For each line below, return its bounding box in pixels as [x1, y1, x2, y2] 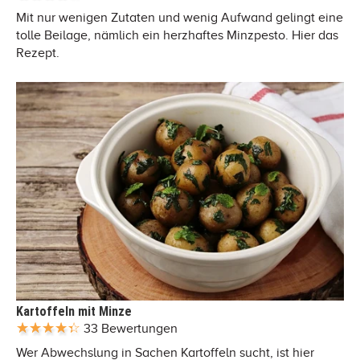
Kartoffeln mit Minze [16, 303, 132, 319]
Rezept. [16, 45, 59, 60]
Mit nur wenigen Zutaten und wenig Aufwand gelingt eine [16, 10, 343, 25]
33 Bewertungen [84, 321, 178, 336]
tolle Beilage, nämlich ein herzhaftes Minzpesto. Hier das [16, 27, 338, 43]
